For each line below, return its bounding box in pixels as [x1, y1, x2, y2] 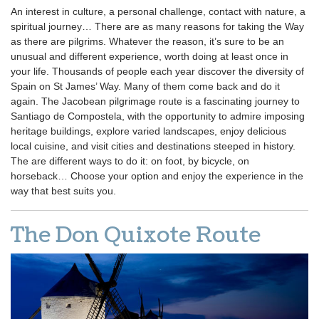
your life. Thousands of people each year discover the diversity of [11, 66, 304, 78]
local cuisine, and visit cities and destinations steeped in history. [11, 140, 296, 152]
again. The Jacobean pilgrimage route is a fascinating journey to [11, 95, 300, 108]
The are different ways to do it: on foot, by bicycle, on [11, 155, 249, 167]
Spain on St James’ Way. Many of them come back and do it [11, 80, 280, 93]
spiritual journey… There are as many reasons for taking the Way [11, 21, 304, 33]
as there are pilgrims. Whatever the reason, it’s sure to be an [11, 36, 284, 48]
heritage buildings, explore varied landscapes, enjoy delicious [11, 125, 286, 137]
